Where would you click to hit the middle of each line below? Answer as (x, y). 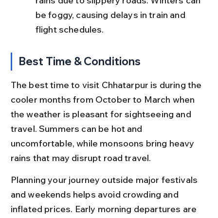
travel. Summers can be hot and (77, 129)
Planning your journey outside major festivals (105, 180)
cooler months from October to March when (104, 100)
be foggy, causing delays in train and (111, 15)
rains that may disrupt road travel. (81, 158)
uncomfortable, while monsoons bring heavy (103, 143)
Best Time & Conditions (80, 61)
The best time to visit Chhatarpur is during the (107, 85)
